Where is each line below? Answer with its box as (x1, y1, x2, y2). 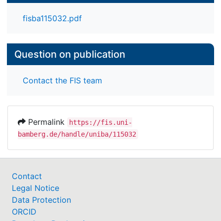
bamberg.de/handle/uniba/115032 (18, 130, 136, 139)
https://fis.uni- (69, 118, 132, 127)
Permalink (26, 117, 67, 127)
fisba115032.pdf (23, 13, 82, 23)
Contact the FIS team (23, 75, 102, 86)
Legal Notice (12, 183, 59, 193)
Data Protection (12, 195, 71, 205)
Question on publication (14, 48, 125, 61)
